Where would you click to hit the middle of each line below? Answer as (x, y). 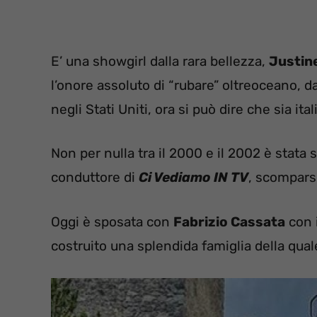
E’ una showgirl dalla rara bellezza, (160, 61)
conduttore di (95, 178)
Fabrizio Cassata (229, 221)
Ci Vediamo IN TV (194, 178)
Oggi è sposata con (112, 221)
